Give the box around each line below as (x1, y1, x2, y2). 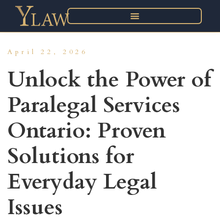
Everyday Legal (7, 167, 157, 196)
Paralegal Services (7, 90, 180, 120)
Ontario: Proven (7, 116, 166, 145)
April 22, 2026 (7, 47, 88, 56)
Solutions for (7, 141, 134, 171)
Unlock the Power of (7, 65, 211, 94)
